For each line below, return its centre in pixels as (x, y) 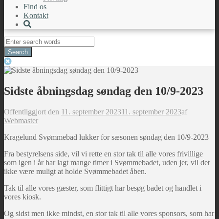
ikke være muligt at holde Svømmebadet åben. (75, 171)
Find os (35, 7)
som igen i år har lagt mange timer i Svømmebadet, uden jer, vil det (107, 162)
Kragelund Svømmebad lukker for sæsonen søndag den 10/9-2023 (106, 137)
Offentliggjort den (33, 111)
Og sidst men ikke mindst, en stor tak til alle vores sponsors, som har (109, 213)
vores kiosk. (22, 197)
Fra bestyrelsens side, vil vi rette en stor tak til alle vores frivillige (103, 153)
